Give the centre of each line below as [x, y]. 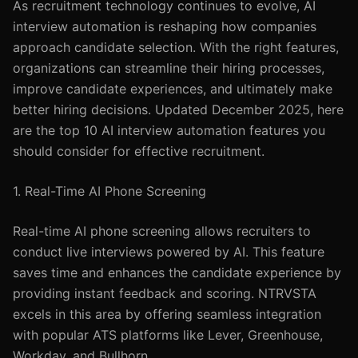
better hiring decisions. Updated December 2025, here [178, 109]
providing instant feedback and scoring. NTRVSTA [165, 293]
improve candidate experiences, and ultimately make [173, 89]
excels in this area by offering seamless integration [167, 314]
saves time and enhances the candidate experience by [177, 272]
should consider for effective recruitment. [139, 151]
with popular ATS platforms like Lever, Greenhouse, [168, 335]
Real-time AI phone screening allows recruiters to [162, 231]
